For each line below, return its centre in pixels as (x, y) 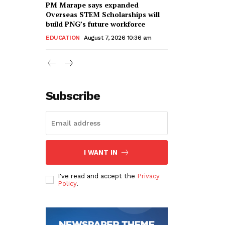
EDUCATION (63, 37)
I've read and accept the (97, 176)
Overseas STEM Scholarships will (103, 14)
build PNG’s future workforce (95, 24)
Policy (67, 183)
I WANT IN (101, 152)
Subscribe (73, 96)
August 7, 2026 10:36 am (118, 37)
